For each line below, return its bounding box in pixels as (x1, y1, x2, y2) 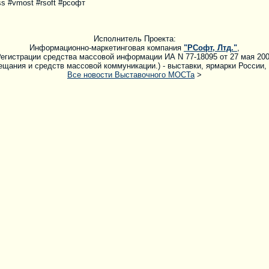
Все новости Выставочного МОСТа (67, 70, 195, 80)
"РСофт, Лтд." (184, 43, 237, 53)
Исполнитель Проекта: (93, 34, 176, 44)
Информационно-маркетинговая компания (29, 43, 184, 53)
